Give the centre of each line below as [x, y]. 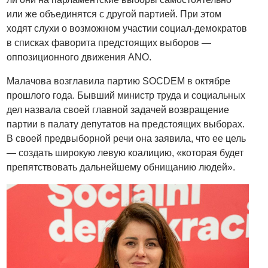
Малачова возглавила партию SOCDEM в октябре [119, 81]
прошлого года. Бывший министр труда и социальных [126, 95]
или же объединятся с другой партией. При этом [114, 14]
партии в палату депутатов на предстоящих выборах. [126, 124]
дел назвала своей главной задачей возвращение [118, 109]
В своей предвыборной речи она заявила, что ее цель [127, 138]
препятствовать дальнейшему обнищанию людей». [121, 167]
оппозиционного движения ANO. [79, 57]
